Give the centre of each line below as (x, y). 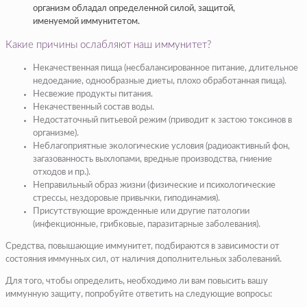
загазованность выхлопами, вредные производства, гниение (152, 159)
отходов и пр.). (62, 172)
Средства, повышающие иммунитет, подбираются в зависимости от (143, 246)
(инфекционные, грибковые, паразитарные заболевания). (147, 224)
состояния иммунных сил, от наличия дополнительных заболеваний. (144, 259)
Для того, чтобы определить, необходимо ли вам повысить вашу (137, 281)
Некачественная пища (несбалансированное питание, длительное (165, 68)
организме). (56, 133)
